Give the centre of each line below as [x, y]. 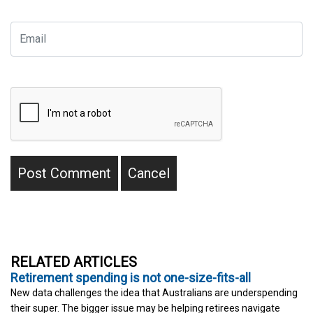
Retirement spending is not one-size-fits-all [131, 277]
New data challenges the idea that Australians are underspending [154, 292]
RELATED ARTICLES [74, 262]
